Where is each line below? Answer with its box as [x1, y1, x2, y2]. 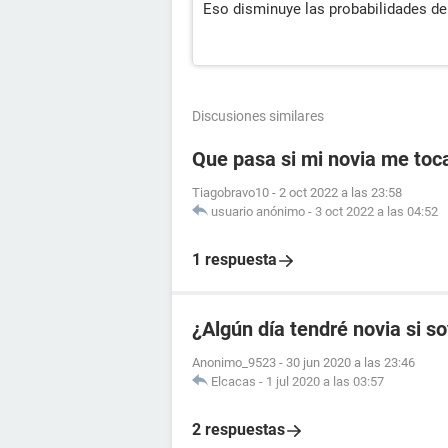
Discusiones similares [192, 108, 324, 125]
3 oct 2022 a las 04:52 [315, 204, 438, 220]
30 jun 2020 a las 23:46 [286, 355, 415, 371]
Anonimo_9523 [192, 355, 276, 371]
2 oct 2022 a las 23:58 [279, 185, 402, 201]
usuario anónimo [211, 204, 305, 220]
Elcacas [211, 374, 256, 390]
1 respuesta [192, 250, 277, 270]
